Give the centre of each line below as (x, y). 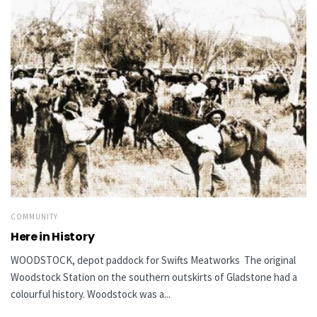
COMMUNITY (34, 216)
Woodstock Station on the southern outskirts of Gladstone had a (154, 277)
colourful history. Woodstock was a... (91, 294)
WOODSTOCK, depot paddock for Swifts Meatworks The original (153, 260)
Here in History (53, 236)
